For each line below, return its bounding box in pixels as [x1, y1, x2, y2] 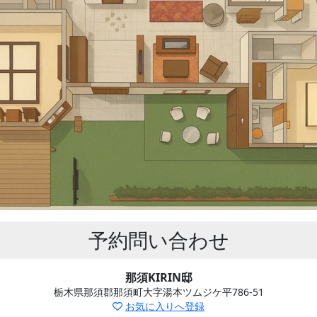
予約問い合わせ [88, 226, 229, 253]
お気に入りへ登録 [125, 299, 204, 313]
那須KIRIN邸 [125, 270, 192, 285]
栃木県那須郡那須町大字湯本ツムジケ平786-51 [53, 285, 264, 299]
